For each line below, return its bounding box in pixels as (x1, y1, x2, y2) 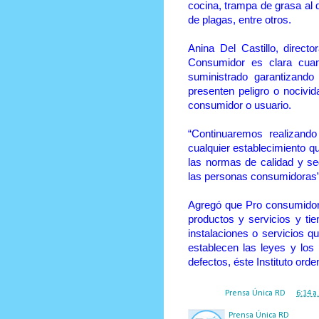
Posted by (188, 288, 225, 298)
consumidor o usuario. (188, 99, 291, 111)
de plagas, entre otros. (188, 14, 291, 26)
